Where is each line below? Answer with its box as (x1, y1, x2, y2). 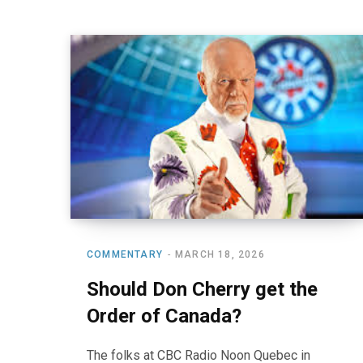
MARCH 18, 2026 (175, 248, 265, 260)
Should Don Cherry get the (87, 277, 318, 301)
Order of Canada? (87, 304, 241, 327)
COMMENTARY (87, 248, 163, 260)
